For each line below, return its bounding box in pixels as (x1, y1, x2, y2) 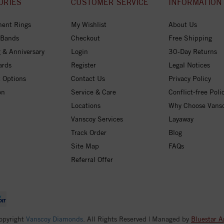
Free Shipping (168, 33, 212, 42)
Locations (70, 101, 100, 109)
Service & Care (70, 87, 116, 96)
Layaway (168, 114, 193, 123)
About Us (168, 20, 197, 28)
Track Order (70, 128, 106, 136)
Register (70, 60, 96, 69)
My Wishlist (70, 20, 106, 28)
